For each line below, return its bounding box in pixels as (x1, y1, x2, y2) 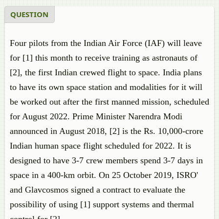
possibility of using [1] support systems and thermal (10, 199, 194, 209)
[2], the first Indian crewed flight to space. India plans (10, 67, 202, 77)
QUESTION (10, 9, 48, 19)
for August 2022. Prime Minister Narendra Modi (10, 111, 182, 121)
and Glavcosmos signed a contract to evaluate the (10, 185, 185, 195)
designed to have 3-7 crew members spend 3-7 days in (10, 155, 203, 165)
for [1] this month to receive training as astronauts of (10, 53, 197, 63)
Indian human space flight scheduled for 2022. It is (10, 141, 191, 151)
